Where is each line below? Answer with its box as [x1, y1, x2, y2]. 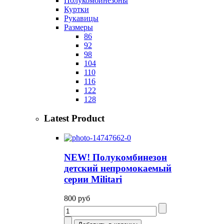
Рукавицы [64, 13, 98, 22]
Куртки [64, 4, 89, 13]
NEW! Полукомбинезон [64, 151, 167, 162]
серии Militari [64, 173, 122, 184]
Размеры [64, 22, 93, 31]
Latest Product [44, 113, 104, 124]
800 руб [64, 194, 90, 203]
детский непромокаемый [64, 162, 171, 173]
